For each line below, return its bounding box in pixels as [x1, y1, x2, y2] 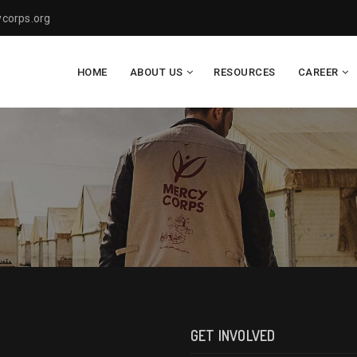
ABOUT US [129, 66, 183, 79]
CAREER [297, 66, 339, 79]
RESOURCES [214, 66, 276, 79]
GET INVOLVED [190, 327, 276, 345]
